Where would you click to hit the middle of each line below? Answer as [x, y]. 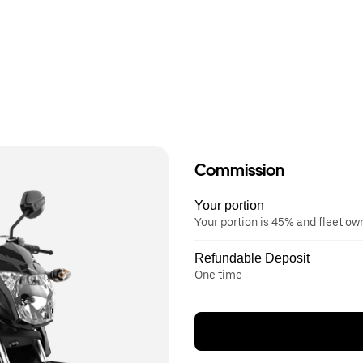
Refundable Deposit [252, 258]
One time [218, 275]
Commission [239, 170]
